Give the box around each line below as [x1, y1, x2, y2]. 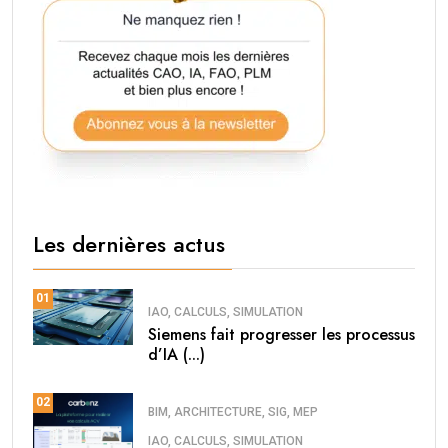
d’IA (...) [148, 343, 205, 367]
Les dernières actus [33, 227, 225, 260]
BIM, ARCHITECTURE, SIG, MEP [148, 404, 318, 419]
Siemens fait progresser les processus [148, 323, 415, 347]
